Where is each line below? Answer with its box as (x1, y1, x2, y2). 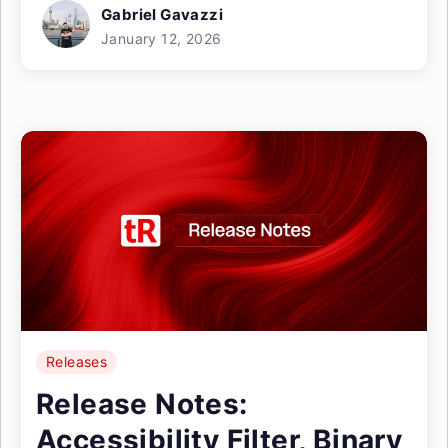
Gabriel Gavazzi (101, 5, 223, 24)
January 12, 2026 (101, 30, 222, 47)
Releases (46, 353, 108, 370)
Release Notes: (36, 387, 248, 421)
